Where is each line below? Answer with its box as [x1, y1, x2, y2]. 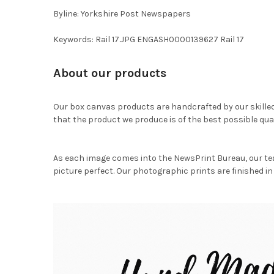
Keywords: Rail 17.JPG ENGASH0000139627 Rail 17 [53, 34, 244, 45]
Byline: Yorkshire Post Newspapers [53, 8, 191, 19]
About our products [53, 65, 166, 80]
